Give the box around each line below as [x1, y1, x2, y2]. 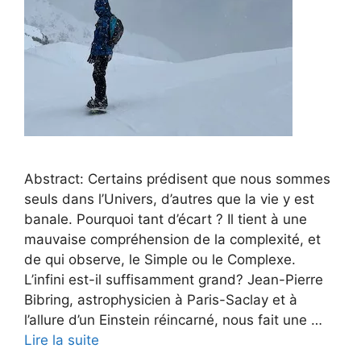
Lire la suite [24, 331, 99, 348]
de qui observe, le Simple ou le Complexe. [24, 251, 296, 268]
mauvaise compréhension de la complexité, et [24, 230, 321, 247]
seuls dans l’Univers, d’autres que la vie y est [24, 190, 314, 207]
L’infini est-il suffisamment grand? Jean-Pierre [24, 271, 323, 288]
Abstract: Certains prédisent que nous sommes [24, 170, 330, 187]
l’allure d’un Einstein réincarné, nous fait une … [24, 311, 322, 328]
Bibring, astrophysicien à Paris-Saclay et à [24, 291, 297, 308]
